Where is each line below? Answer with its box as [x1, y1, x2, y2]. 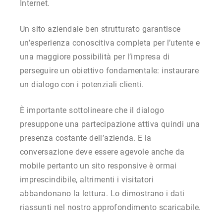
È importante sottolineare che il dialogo [20, 105, 164, 115]
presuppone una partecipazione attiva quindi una [20, 119, 200, 129]
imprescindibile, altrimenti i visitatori [20, 174, 154, 184]
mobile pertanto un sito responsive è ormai [20, 161, 177, 170]
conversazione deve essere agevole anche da [20, 147, 185, 157]
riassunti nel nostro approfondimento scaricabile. [20, 202, 201, 212]
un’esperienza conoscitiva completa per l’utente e [20, 38, 200, 48]
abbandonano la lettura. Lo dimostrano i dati [20, 188, 185, 198]
